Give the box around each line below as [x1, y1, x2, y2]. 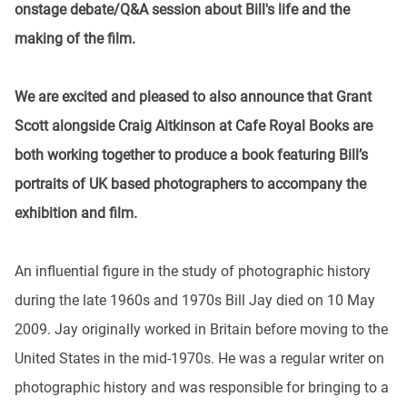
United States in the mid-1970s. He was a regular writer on [15, 350, 384, 367]
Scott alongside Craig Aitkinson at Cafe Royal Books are [15, 117, 372, 134]
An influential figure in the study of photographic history [15, 263, 371, 280]
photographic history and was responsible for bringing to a [15, 379, 389, 396]
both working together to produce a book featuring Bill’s [15, 146, 368, 164]
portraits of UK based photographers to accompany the [15, 175, 366, 193]
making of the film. [15, 30, 135, 47]
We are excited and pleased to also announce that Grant [15, 88, 372, 105]
